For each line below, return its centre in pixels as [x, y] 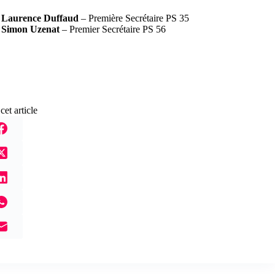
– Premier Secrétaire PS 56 [113, 29]
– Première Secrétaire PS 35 [134, 18]
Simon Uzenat [30, 29]
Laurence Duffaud [40, 18]
